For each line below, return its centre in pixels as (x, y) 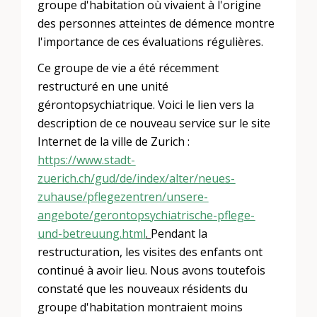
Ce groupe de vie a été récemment (128, 68)
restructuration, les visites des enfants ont (150, 252)
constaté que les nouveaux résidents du (143, 288)
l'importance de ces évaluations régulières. (151, 42)
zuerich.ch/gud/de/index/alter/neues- (137, 178)
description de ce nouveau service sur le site (154, 123)
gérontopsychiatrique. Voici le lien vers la (146, 104)
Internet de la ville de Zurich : (114, 141)
